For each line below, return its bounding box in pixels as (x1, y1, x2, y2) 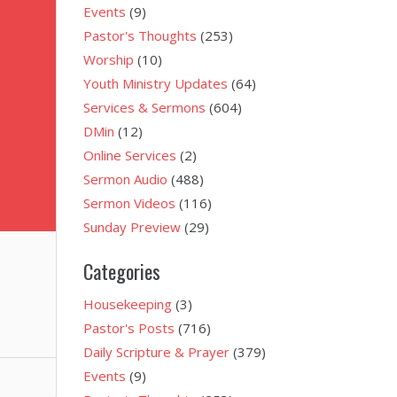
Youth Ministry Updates (82, 74, 228, 92)
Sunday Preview (82, 218, 181, 236)
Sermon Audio (82, 170, 167, 188)
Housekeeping (82, 294, 172, 313)
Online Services (82, 146, 176, 164)
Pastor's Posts (82, 318, 175, 337)
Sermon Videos (82, 194, 175, 212)
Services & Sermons (82, 98, 206, 116)
